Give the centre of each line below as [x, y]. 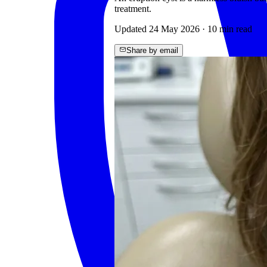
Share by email [152, 51]
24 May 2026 [174, 29]
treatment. [133, 9]
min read [235, 29]
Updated [132, 29]
